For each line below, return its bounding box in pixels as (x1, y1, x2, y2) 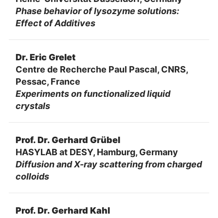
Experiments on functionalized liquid (15, 88, 170, 99)
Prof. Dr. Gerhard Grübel (15, 134, 120, 145)
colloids (15, 171, 49, 182)
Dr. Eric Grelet (15, 52, 75, 62)
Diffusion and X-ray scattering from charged (15, 159, 202, 169)
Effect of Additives (15, 18, 95, 28)
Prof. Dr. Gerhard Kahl (15, 205, 110, 216)
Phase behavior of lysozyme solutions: (15, 5, 179, 16)
